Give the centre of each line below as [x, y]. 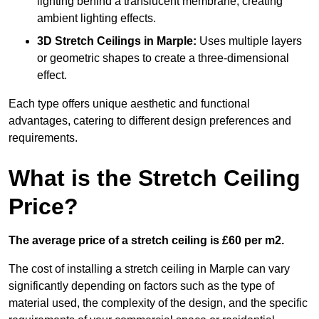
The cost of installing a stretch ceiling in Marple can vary [149, 269]
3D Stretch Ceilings [89, 41]
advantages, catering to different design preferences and [150, 121]
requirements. [43, 138]
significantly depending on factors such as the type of [141, 286]
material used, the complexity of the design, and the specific [158, 303]
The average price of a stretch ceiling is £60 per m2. [146, 241]
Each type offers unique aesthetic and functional [129, 104]
